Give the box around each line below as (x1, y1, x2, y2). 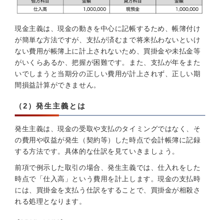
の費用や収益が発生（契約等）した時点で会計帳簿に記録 (15, 136, 201, 144)
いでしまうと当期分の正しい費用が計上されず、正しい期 (15, 70, 201, 78)
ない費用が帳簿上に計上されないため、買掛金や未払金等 (15, 47, 201, 55)
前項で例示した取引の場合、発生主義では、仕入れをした (15, 164, 201, 171)
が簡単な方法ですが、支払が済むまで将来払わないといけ (15, 36, 201, 44)
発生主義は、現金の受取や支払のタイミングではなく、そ (15, 125, 201, 133)
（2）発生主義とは (15, 102, 86, 110)
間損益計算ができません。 (15, 81, 101, 89)
